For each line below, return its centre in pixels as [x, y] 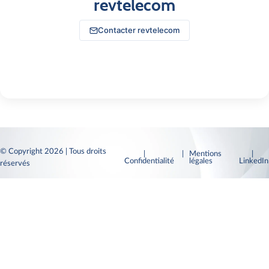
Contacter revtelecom [139, 30]
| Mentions [202, 154]
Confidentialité [148, 161]
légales [202, 161]
